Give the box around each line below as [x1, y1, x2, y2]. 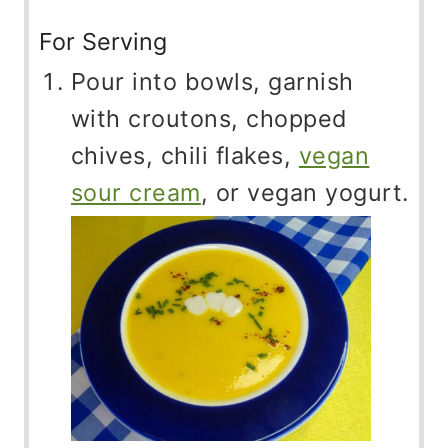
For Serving [38, 27, 167, 57]
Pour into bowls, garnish [70, 67, 354, 97]
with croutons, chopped [70, 104, 348, 134]
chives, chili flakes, [70, 141, 299, 171]
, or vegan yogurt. [200, 178, 409, 208]
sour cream [70, 178, 201, 208]
